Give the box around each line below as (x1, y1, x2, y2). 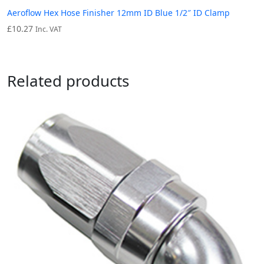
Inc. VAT (35, 24, 62, 34)
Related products (7, 70, 129, 92)
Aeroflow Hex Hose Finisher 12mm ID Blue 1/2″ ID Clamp (7, 6, 230, 18)
